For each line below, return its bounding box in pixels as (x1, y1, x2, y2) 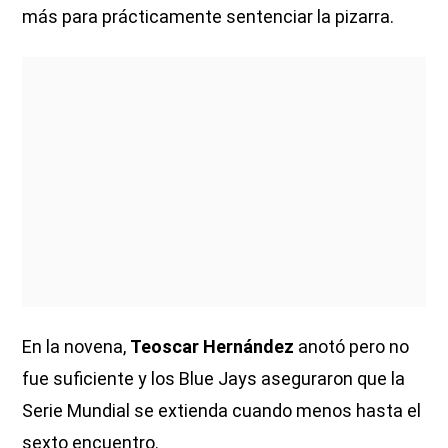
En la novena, (22, 335, 131, 357)
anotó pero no (294, 335, 410, 357)
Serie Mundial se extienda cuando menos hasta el (22, 399, 422, 421)
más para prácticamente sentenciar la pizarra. (22, 5, 395, 27)
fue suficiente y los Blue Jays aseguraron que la (22, 367, 406, 389)
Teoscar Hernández (130, 335, 295, 357)
